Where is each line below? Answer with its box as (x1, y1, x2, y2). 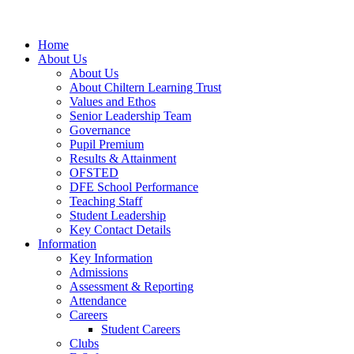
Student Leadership (70, 209, 166, 222)
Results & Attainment (70, 152, 176, 165)
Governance (70, 123, 130, 137)
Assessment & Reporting (70, 280, 194, 293)
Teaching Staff (70, 194, 142, 208)
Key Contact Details (70, 223, 171, 236)
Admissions (70, 265, 128, 279)
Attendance (70, 294, 126, 307)
